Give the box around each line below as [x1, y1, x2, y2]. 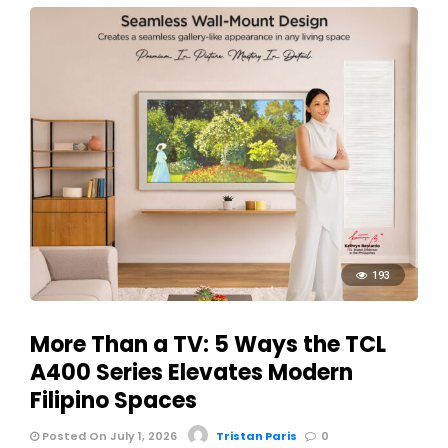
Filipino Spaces [30, 384, 197, 416]
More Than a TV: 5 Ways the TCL [30, 328, 386, 360]
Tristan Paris [216, 427, 297, 444]
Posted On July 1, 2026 [39, 427, 177, 444]
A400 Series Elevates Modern [30, 356, 353, 388]
